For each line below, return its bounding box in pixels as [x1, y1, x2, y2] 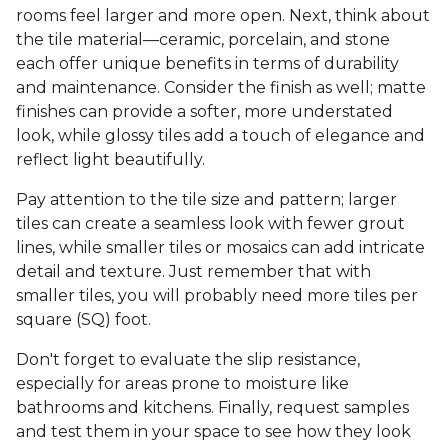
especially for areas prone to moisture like [16, 374, 349, 394]
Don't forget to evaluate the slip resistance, [16, 350, 360, 370]
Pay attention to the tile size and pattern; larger [16, 190, 397, 210]
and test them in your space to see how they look [16, 422, 411, 442]
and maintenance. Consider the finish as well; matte [16, 78, 426, 98]
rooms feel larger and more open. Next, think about [16, 6, 430, 26]
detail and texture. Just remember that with [16, 262, 371, 282]
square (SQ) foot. [16, 310, 151, 330]
